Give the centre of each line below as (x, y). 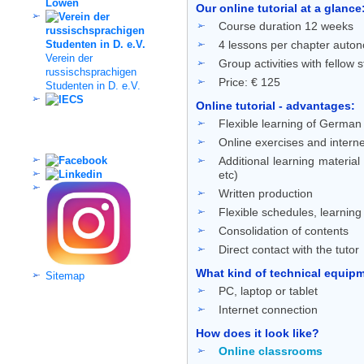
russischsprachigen (91, 71)
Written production (266, 193)
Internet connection (268, 310)
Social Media (44, 135)
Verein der (69, 58)
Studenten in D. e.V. (93, 85)
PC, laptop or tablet (268, 291)
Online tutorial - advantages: (275, 106)
